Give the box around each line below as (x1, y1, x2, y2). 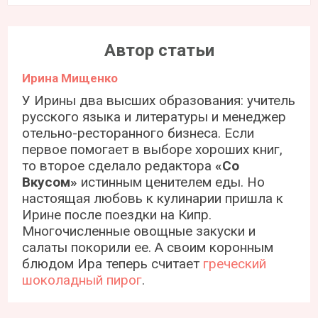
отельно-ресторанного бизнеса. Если (22, 124, 255, 141)
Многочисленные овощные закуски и (22, 222, 256, 239)
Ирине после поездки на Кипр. (22, 206, 212, 223)
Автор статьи (104, 40, 214, 60)
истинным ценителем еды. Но (77, 173, 265, 190)
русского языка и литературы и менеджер (22, 108, 287, 125)
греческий (203, 255, 267, 272)
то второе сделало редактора (22, 157, 216, 174)
